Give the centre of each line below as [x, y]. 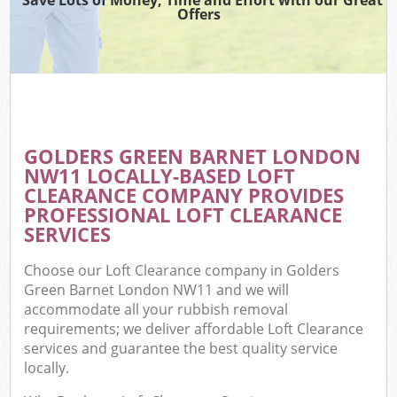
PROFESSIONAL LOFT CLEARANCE [183, 214]
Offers [198, 14]
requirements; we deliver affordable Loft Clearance [194, 329]
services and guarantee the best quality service [181, 349]
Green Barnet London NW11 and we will [157, 290]
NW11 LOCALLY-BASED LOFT [160, 175]
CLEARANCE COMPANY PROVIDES [184, 195]
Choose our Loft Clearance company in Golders [182, 271]
